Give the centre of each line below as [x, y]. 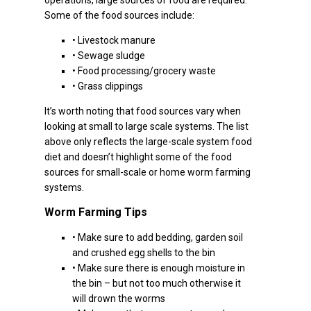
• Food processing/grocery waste [144, 71]
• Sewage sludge [109, 56]
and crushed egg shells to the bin [144, 253]
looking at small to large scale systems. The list [146, 126]
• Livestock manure [114, 40]
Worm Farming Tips [96, 212]
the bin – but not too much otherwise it [157, 283]
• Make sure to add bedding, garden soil [158, 237]
